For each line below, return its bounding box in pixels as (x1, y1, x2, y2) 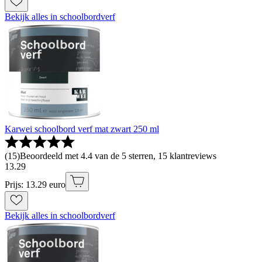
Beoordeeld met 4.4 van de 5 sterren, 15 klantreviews (20, 150, 216, 161)
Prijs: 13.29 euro (5, 179, 65, 189)
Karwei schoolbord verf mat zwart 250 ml (5, 123, 159, 134)
